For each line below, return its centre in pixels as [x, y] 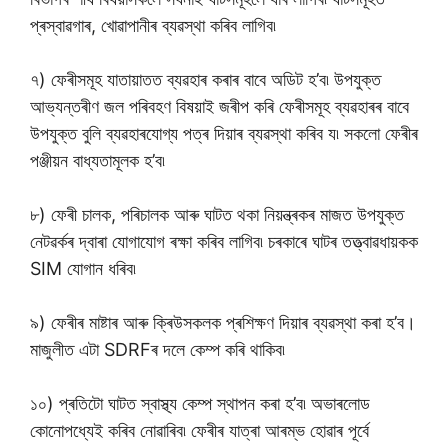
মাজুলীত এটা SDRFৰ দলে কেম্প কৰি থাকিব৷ [157, 349]
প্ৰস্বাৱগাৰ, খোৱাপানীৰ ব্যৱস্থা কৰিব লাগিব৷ [153, 25]
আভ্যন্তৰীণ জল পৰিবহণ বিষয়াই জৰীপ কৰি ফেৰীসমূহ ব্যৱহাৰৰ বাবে [219, 106]
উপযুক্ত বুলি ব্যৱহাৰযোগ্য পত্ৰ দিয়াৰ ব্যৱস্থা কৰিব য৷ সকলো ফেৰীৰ [224, 133]
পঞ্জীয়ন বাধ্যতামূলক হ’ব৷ [97, 160]
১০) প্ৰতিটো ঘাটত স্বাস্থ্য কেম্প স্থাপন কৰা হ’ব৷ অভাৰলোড [200, 403]
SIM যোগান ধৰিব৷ [83, 268]
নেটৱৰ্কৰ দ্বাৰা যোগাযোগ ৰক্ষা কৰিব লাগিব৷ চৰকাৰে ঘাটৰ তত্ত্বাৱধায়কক [224, 241]
